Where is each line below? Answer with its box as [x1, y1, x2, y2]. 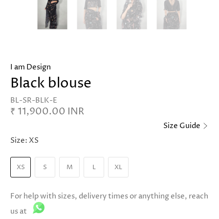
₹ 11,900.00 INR [10, 105, 85, 118]
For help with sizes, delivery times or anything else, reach [10, 191, 209, 202]
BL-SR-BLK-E [10, 95, 58, 106]
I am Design [10, 62, 51, 72]
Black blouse [10, 74, 92, 93]
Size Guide [163, 121, 202, 131]
